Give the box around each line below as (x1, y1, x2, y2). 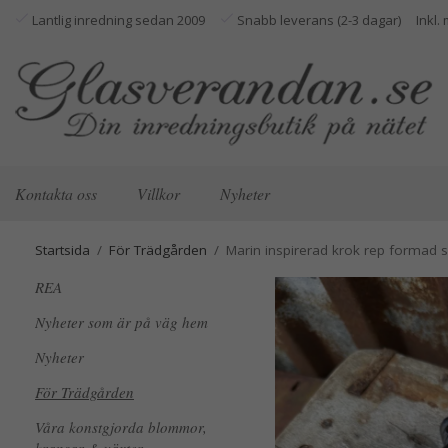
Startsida (35, 241, 90, 259)
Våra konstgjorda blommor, (35, 417, 207, 437)
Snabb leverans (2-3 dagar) (234, 11, 401, 29)
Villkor (137, 182, 180, 204)
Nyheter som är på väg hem (35, 312, 208, 332)
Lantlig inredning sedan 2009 (29, 11, 205, 29)
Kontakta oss (15, 182, 97, 204)
